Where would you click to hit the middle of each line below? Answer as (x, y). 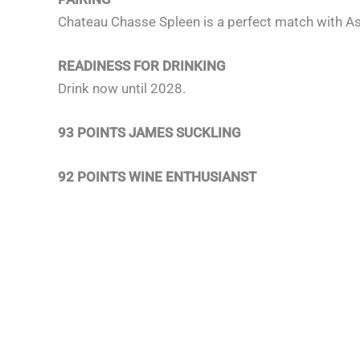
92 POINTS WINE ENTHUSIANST (157, 177)
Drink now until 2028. (122, 89)
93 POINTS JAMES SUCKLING (149, 133)
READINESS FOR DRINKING (142, 66)
